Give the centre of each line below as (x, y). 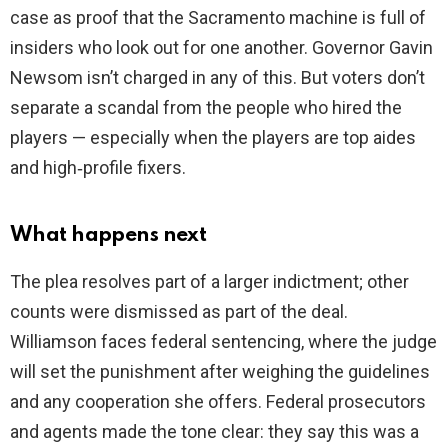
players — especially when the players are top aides (213, 138)
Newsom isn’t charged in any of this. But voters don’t (217, 78)
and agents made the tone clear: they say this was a (214, 432)
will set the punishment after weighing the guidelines (220, 372)
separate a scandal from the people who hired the (206, 108)
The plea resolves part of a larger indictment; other (209, 282)
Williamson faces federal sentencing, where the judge (223, 342)
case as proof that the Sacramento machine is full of (218, 18)
